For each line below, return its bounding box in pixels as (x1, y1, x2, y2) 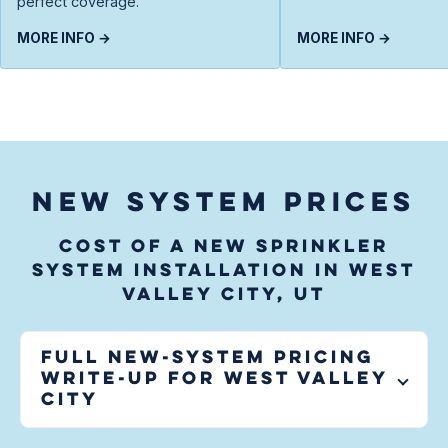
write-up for (41, 371, 224, 388)
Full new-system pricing (41, 350, 374, 367)
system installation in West (32, 263, 416, 280)
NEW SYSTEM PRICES (32, 192, 416, 217)
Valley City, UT (122, 287, 326, 304)
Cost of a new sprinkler (59, 239, 389, 256)
